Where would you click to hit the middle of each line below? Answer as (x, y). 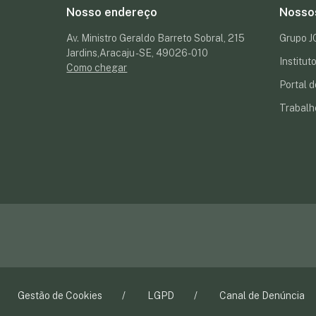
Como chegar (97, 68)
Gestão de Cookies (60, 296)
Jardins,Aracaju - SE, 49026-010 (138, 53)
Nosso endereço (112, 12)
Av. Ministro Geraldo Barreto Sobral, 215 (156, 38)
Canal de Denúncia (262, 296)
